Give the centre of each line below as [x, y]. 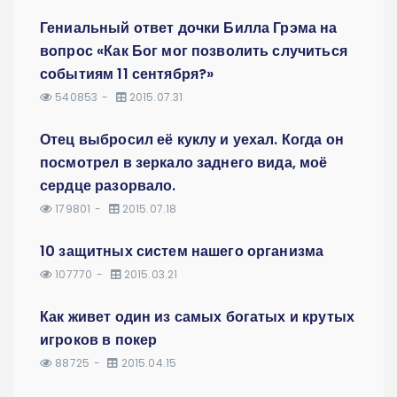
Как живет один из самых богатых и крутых [197, 316]
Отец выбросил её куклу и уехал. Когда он [192, 139]
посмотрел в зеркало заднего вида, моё [184, 162]
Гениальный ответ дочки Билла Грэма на [189, 27]
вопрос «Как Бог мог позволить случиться [194, 51]
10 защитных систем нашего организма [182, 251]
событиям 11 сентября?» [127, 74]
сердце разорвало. [108, 185]
